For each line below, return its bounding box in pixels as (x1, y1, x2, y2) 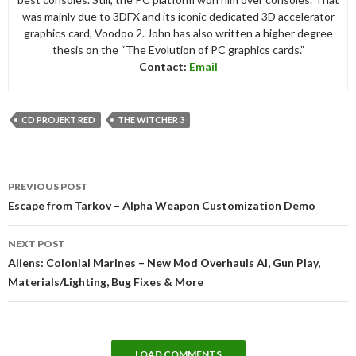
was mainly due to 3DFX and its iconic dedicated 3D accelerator (21, 9, 335, 23)
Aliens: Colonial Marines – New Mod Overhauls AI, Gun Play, (8, 255, 320, 269)
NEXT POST (8, 237, 65, 250)
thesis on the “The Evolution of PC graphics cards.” (52, 42, 304, 56)
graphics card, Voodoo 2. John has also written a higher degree (23, 25, 333, 40)
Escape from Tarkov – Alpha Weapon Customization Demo (8, 198, 315, 212)
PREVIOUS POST (8, 180, 88, 192)
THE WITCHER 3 (118, 114, 184, 125)
